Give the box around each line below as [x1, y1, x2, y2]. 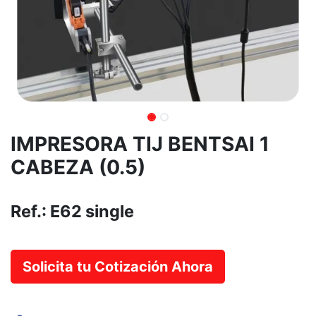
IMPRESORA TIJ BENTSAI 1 [11, 132, 269, 156]
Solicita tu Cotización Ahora [23, 258, 213, 275]
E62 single [50, 201, 134, 221]
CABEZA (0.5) [11, 155, 145, 179]
